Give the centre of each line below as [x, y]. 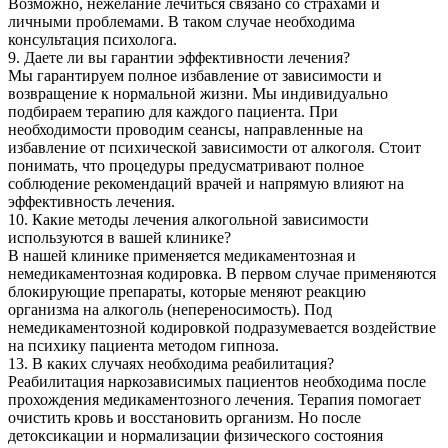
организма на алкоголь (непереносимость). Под [170, 309]
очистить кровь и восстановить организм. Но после [184, 417]
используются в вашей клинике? [119, 237]
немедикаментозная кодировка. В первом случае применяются [222, 273]
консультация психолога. [92, 39]
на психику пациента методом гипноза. [143, 345]
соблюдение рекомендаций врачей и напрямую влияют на [206, 183]
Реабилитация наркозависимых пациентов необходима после [217, 381]
